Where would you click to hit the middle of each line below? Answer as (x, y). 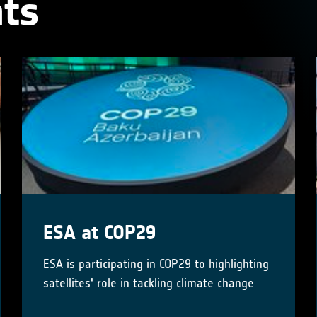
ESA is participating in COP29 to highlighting (156, 264)
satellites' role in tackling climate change (148, 283)
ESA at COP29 (99, 233)
